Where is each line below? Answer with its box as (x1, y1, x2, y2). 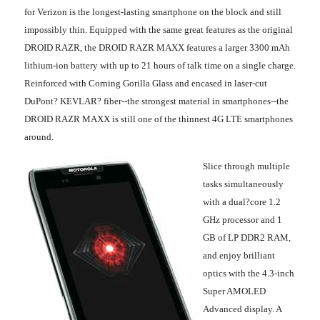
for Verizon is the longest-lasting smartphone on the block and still (24, 6, 281, 17)
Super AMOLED (203, 285, 266, 296)
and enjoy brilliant (203, 249, 275, 261)
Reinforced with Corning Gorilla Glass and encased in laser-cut (24, 77, 267, 89)
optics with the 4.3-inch (203, 267, 294, 279)
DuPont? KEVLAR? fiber (24, 95, 121, 106)
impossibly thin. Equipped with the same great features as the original (24, 24, 293, 35)
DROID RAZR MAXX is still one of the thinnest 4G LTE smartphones (24, 113, 293, 124)
